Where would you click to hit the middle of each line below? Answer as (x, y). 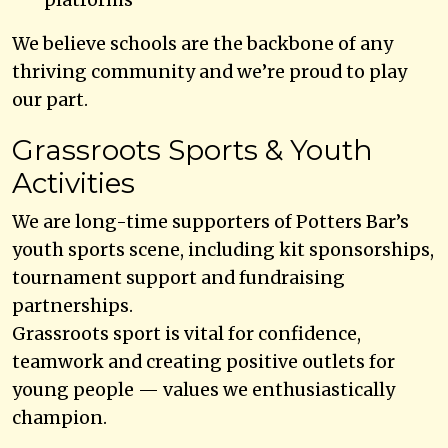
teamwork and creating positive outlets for (203, 361)
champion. (59, 417)
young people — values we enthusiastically (203, 389)
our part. (50, 99)
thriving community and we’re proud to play (209, 71)
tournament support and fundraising (178, 277)
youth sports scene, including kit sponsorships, (223, 249)
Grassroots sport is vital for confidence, (186, 333)
